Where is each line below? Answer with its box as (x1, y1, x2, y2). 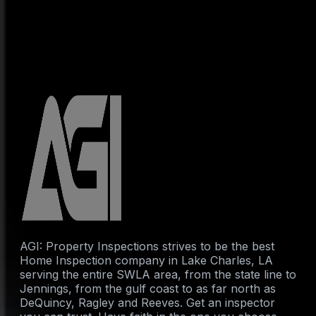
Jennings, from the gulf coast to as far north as (20, 281, 276, 296)
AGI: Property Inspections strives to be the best (20, 238, 274, 253)
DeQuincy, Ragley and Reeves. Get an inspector (20, 295, 275, 310)
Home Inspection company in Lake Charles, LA (20, 253, 273, 267)
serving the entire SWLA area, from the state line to (20, 267, 296, 281)
